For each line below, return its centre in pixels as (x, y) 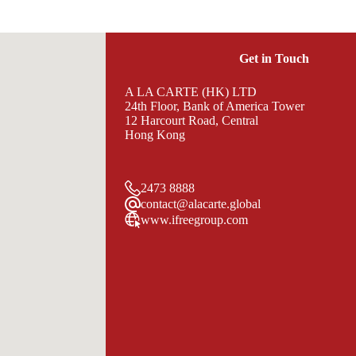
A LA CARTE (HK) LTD (190, 92)
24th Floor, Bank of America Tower (214, 106)
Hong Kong (155, 135)
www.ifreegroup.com (194, 220)
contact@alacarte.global (200, 204)
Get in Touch (274, 59)
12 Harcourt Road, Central (191, 121)
